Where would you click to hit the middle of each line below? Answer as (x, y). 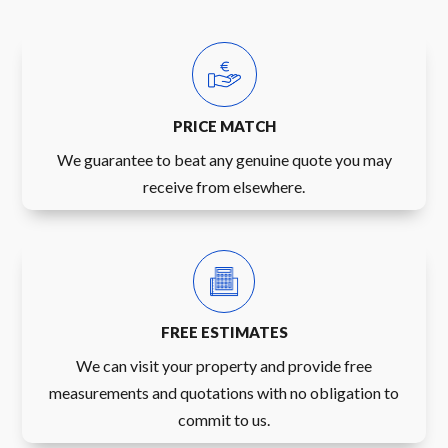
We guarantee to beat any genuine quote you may (224, 160)
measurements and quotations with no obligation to (224, 392)
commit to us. (224, 419)
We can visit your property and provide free (224, 365)
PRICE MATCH (224, 126)
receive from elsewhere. (224, 187)
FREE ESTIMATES (224, 331)
